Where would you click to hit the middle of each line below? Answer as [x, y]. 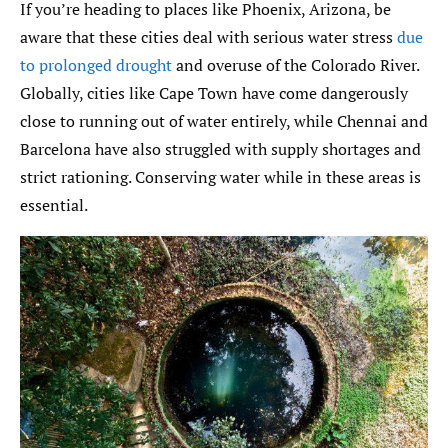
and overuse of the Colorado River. [295, 64]
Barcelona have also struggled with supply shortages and [220, 148]
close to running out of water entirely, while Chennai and [224, 120]
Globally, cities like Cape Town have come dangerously [214, 92]
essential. [54, 204]
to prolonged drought [96, 64]
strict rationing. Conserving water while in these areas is [220, 176]
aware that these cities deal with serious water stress [208, 36]
